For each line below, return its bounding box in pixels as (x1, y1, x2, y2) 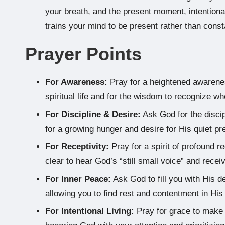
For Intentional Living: (45, 206, 134, 216)
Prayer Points (25, 43, 142, 64)
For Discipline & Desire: (45, 109, 141, 119)
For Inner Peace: (45, 174, 111, 184)
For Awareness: (45, 77, 107, 87)
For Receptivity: (45, 142, 109, 152)
